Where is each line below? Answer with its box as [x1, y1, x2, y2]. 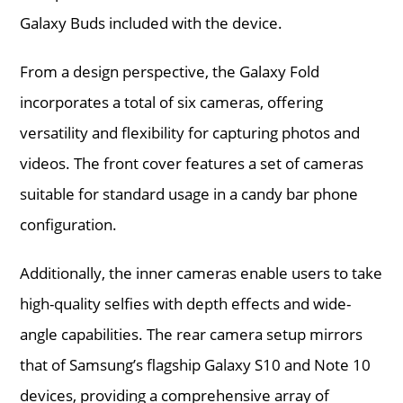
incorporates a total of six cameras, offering [20, 91, 324, 112]
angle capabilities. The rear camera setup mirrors [20, 323, 363, 345]
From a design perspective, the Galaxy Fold [20, 60, 320, 82]
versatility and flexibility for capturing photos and [20, 121, 361, 143]
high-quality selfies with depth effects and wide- [20, 292, 352, 314]
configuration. [20, 213, 118, 235]
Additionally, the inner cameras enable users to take [20, 262, 383, 283]
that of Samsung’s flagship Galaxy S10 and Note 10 [20, 354, 372, 375]
